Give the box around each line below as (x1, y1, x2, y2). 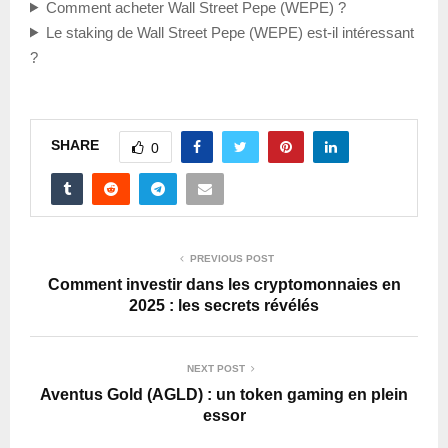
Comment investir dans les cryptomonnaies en (47, 275, 401, 293)
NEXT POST (187, 362, 245, 374)
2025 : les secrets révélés (129, 296, 319, 314)
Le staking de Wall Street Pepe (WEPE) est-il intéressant (45, 23, 414, 41)
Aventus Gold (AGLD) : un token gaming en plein (40, 385, 408, 403)
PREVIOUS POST (190, 252, 274, 264)
